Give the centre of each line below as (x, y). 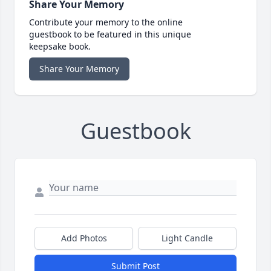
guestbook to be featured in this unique (110, 34)
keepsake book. (60, 47)
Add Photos (84, 238)
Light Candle (187, 238)
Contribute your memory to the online (106, 22)
